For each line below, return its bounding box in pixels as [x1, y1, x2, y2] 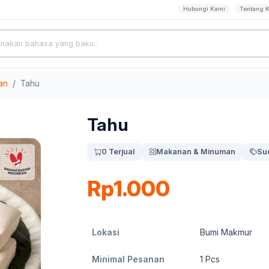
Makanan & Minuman [156, 147, 235, 156]
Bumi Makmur [200, 227, 252, 237]
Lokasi [92, 227, 119, 237]
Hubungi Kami [183, 5, 225, 12]
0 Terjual [101, 147, 134, 156]
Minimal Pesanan [92, 254, 165, 264]
